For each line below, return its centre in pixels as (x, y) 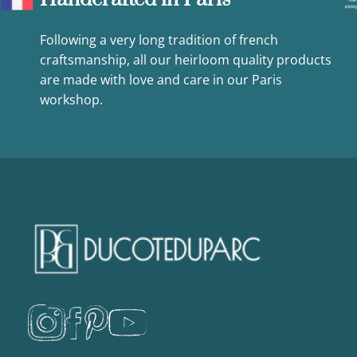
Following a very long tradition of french (159, 39)
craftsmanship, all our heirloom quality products (186, 59)
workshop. (71, 99)
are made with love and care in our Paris (161, 79)
